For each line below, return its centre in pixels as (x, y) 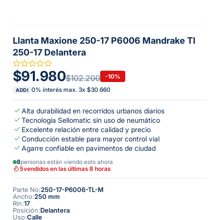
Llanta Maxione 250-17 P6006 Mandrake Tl (104, 41)
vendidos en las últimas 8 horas (67, 168)
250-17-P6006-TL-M (72, 190)
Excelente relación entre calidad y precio (86, 129)
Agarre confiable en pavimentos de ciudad (89, 148)
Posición (26, 210)
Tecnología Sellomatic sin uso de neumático (91, 120)
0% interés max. (55, 90)
